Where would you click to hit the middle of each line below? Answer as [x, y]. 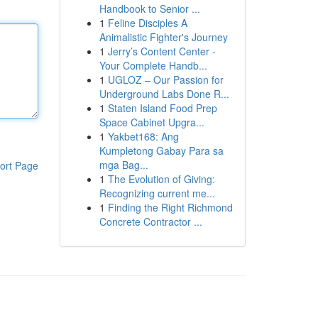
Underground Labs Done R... [164, 94]
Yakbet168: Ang [143, 136]
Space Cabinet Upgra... [152, 122]
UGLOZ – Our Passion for [165, 79]
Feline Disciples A [147, 23]
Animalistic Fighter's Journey [163, 37]
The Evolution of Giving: [161, 179]
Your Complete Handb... [153, 65]
